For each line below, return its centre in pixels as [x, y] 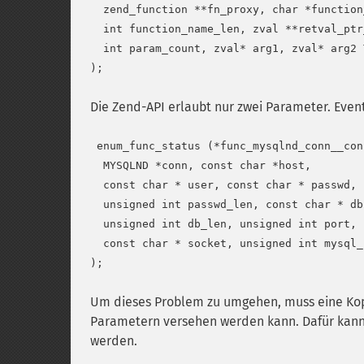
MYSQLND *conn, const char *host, [201, 165]
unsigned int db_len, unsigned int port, [223, 224]
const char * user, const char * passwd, [223, 185]
